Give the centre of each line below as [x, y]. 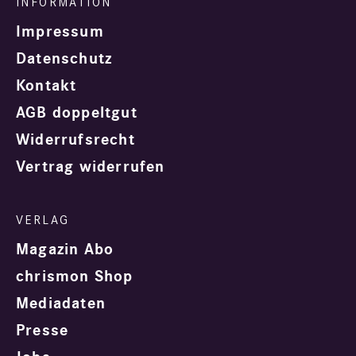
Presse [43, 331]
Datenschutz [64, 59]
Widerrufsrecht [75, 140]
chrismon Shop [75, 277]
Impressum [60, 32]
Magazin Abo [65, 250]
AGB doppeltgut [77, 113]
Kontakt [46, 86]
